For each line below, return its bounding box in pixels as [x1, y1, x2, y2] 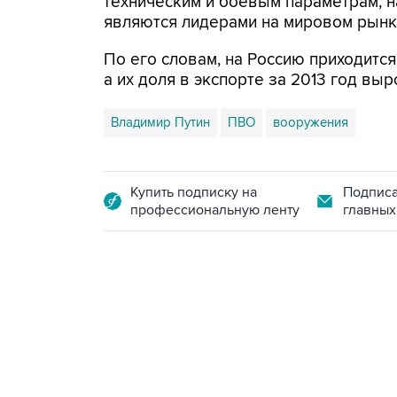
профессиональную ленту [130, 201, 300, 219]
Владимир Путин [111, 114, 210, 130]
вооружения [273, 114, 348, 130]
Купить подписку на [130, 183, 257, 201]
